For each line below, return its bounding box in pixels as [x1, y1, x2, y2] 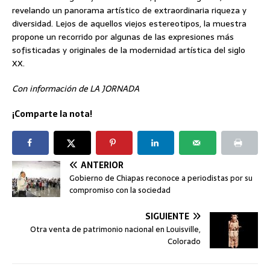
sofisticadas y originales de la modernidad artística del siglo [12, 43, 245, 57]
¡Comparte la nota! [12, 107, 92, 121]
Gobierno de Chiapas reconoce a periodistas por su [69, 171, 253, 184]
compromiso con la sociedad [69, 183, 171, 196]
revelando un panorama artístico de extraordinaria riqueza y [12, 4, 246, 17]
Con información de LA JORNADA [12, 82, 139, 96]
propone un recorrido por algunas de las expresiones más [12, 30, 234, 44]
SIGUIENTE [145, 209, 189, 223]
